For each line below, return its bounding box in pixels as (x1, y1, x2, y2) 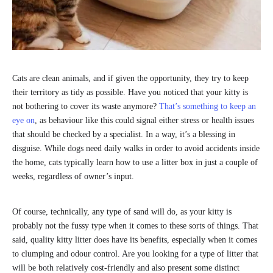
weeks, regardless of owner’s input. (12, 171, 136, 181)
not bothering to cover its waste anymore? (12, 101, 159, 111)
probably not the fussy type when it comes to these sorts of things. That (12, 221, 258, 230)
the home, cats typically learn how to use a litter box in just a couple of (12, 157, 258, 167)
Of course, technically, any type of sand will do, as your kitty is (12, 207, 232, 216)
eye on (12, 115, 35, 125)
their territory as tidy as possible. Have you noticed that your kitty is (12, 87, 248, 97)
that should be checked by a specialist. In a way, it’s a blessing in (12, 129, 235, 139)
